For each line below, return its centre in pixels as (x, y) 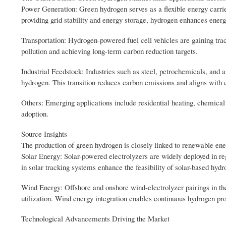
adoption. (35, 114)
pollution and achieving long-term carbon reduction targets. (109, 51)
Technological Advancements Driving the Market (95, 219)
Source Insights (44, 134)
